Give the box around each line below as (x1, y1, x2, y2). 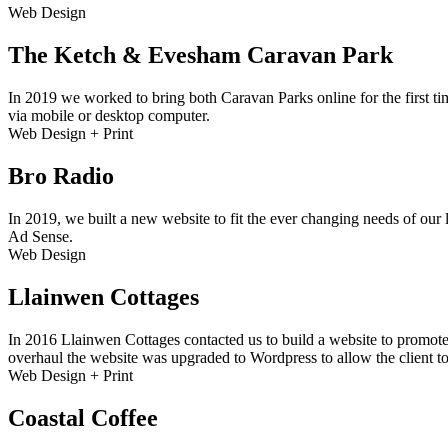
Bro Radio (8, 162, 114, 189)
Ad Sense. (8, 227, 73, 245)
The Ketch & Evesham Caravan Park (8, 42, 393, 69)
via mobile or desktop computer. (8, 107, 210, 125)
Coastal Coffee (8, 404, 158, 431)
